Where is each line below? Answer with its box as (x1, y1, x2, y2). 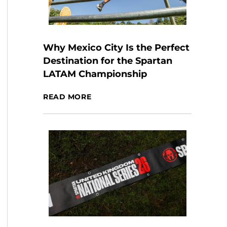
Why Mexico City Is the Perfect (43, 42, 190, 53)
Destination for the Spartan (43, 55, 173, 66)
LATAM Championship (43, 68, 147, 80)
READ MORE (43, 92, 92, 101)
